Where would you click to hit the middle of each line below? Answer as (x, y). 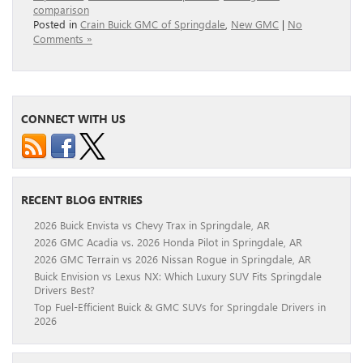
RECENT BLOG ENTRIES (82, 200)
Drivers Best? (64, 290)
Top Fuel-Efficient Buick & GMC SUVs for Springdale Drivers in (180, 307)
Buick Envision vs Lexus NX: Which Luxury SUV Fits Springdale (178, 276)
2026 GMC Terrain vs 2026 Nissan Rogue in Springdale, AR (173, 259)
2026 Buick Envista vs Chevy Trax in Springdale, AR (152, 225)
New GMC (255, 24)
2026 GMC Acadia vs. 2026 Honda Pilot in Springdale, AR (168, 242)
